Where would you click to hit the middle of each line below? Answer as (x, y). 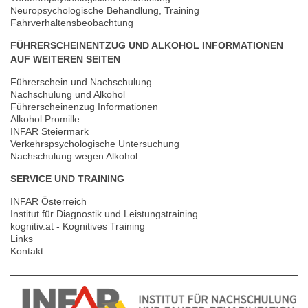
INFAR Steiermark (49, 131)
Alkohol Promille (45, 119)
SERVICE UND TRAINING (67, 178)
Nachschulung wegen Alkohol (74, 156)
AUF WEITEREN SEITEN (65, 59)
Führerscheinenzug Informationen (84, 106)
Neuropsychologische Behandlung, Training (105, 10)
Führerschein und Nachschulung (81, 81)
